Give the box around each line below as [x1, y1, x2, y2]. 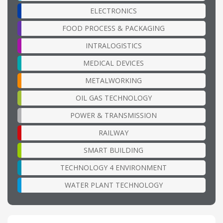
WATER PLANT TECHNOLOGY [64, 180, 163, 190]
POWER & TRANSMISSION [70, 111, 157, 120]
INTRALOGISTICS [85, 41, 142, 51]
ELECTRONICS [90, 6, 137, 16]
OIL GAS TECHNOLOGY [75, 93, 152, 103]
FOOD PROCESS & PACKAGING [62, 23, 165, 33]
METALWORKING [85, 76, 142, 86]
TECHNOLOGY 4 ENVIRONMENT [60, 163, 167, 173]
